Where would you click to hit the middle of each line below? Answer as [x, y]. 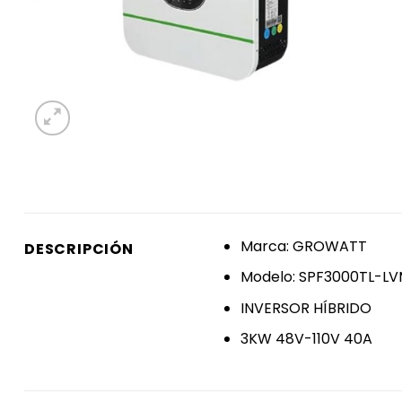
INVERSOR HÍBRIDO [306, 308]
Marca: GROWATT [303, 246]
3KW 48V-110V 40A [306, 339]
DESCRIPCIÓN [79, 249]
